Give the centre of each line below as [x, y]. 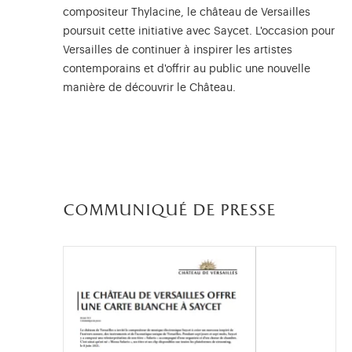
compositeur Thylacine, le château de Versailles [187, 12]
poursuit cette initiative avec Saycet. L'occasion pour [199, 31]
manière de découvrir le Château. [151, 88]
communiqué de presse [169, 211]
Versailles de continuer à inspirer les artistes [178, 50]
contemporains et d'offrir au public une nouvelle [187, 69]
